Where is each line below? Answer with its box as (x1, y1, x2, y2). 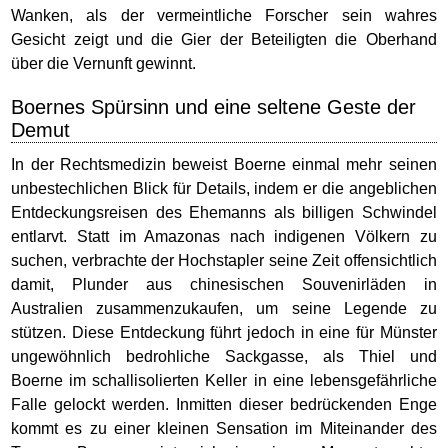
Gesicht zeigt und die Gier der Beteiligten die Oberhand (11, 31, 437, 48)
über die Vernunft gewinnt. (11, 55, 197, 72)
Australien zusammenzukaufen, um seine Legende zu (11, 300, 437, 317)
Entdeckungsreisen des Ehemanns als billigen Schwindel (11, 204, 437, 221)
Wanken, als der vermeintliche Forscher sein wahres (11, 7, 437, 24)
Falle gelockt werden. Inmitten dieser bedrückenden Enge (11, 396, 437, 413)
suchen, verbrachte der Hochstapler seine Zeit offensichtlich (11, 252, 437, 269)
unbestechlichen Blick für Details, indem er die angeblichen (11, 180, 437, 197)
